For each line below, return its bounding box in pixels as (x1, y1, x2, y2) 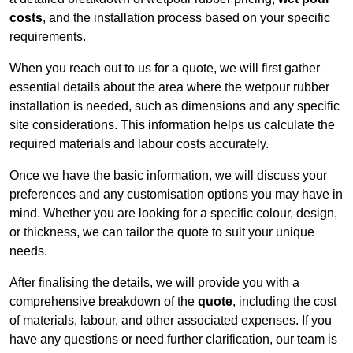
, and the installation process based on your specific (43, 11, 330, 25)
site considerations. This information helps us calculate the (9, 118, 335, 132)
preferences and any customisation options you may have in (9, 188, 343, 202)
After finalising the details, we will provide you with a (9, 276, 299, 290)
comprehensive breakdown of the (9, 295, 198, 309)
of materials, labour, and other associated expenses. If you (9, 314, 332, 328)
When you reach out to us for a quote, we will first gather (9, 61, 320, 76)
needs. (9, 244, 47, 258)
